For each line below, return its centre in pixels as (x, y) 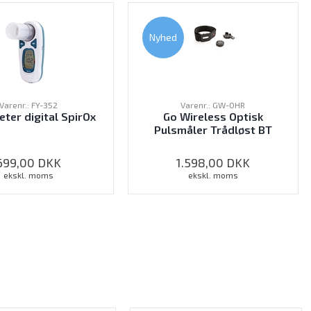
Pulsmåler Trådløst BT (213, 130)
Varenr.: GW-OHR (213, 105)
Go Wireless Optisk (213, 117)
